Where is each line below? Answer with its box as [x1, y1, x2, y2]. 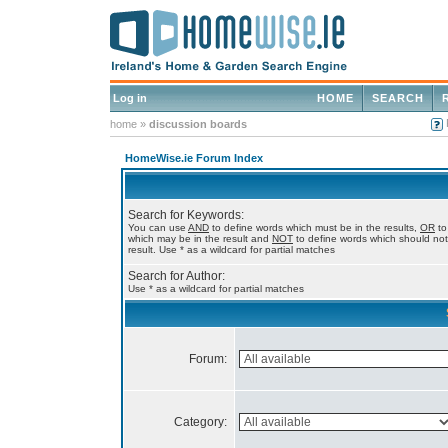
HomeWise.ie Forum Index [125, 152, 263, 164]
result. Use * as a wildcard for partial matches [128, 244, 335, 255]
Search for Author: [128, 269, 225, 283]
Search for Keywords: [128, 208, 244, 222]
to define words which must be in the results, [209, 222, 420, 233]
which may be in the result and [128, 233, 272, 244]
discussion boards [149, 118, 247, 130]
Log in [113, 92, 147, 104]
